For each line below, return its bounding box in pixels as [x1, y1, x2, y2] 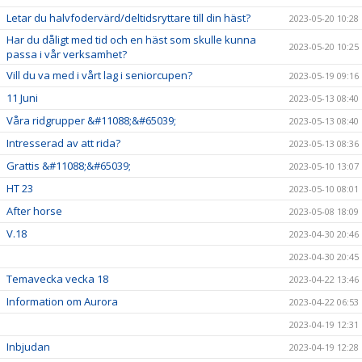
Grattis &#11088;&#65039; [6, 158, 131, 173]
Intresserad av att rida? [6, 136, 120, 150]
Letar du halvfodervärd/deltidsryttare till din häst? [6, 11, 250, 25]
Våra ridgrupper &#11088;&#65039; [6, 113, 176, 128]
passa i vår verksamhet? [6, 47, 127, 61]
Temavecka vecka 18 [6, 271, 108, 286]
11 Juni [6, 90, 38, 105]
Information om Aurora [6, 294, 118, 309]
